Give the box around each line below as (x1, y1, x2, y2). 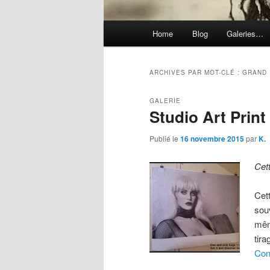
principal (104, 36, 136, 49)
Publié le (149, 133, 180, 144)
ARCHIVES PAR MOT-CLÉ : (149, 68, 242, 77)
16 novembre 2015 (180, 133, 244, 145)
